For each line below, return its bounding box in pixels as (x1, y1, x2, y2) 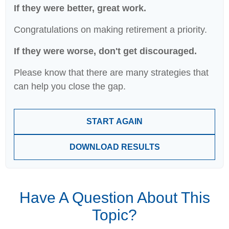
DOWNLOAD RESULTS (69, 143, 160, 151)
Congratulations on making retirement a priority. (14, 25, 207, 35)
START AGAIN (86, 117, 143, 126)
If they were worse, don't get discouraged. (14, 46, 197, 56)
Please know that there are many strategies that (14, 67, 209, 78)
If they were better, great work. (14, 3, 146, 13)
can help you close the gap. (14, 81, 126, 91)
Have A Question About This (19, 189, 210, 206)
